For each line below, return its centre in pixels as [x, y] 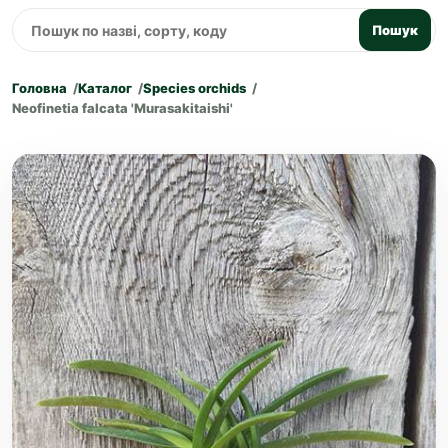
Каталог [105, 88]
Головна [39, 88]
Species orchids [194, 88]
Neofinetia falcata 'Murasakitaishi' [122, 108]
